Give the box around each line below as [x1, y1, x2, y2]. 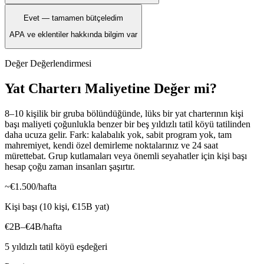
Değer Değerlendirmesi [5, 58, 91, 68]
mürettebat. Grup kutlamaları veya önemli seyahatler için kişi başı [5, 150, 247, 161]
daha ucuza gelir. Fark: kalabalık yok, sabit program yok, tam [5, 129, 232, 140]
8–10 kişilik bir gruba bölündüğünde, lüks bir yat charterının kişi [5, 108, 243, 118]
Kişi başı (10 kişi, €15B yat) [5, 201, 109, 212]
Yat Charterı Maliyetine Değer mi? [5, 80, 217, 96]
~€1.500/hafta [5, 181, 57, 192]
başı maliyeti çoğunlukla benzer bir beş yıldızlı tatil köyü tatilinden [5, 118, 250, 129]
